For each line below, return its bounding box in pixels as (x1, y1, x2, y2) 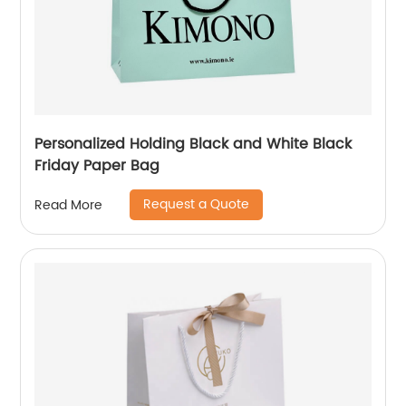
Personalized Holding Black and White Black (34, 132, 353, 156)
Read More (34, 194, 103, 216)
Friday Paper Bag (34, 154, 160, 178)
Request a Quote (143, 194, 250, 215)
